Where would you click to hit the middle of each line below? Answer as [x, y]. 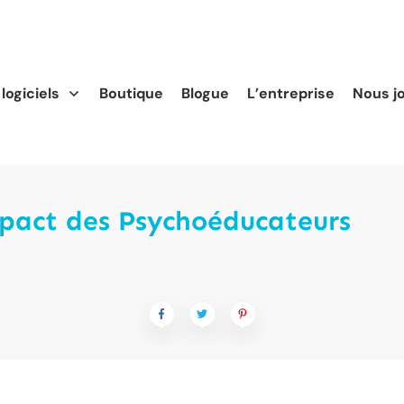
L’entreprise [291, 93]
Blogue [206, 93]
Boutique [132, 93]
